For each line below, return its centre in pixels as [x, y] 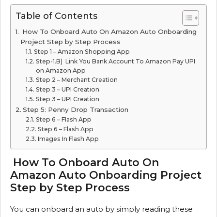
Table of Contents [56, 16]
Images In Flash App [68, 139]
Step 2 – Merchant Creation [77, 80]
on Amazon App [61, 70]
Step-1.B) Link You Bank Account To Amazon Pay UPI [115, 61]
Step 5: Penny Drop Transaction [75, 109]
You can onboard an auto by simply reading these [101, 209]
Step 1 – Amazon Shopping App [82, 52]
